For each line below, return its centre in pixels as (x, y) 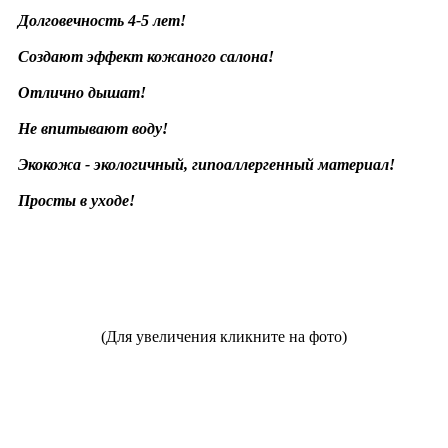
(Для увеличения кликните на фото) (224, 336)
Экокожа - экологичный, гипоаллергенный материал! (206, 164)
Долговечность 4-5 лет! (102, 20)
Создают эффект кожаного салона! (146, 56)
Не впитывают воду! (93, 128)
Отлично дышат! (82, 92)
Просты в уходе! (76, 200)
